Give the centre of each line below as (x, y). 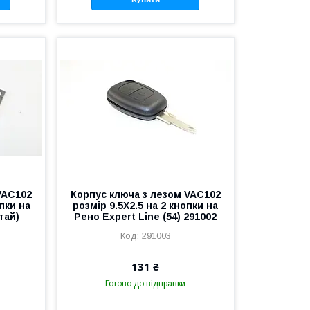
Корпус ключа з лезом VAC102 (145, 195)
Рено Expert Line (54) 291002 (146, 217)
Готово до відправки (146, 284)
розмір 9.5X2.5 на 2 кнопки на (146, 206)
